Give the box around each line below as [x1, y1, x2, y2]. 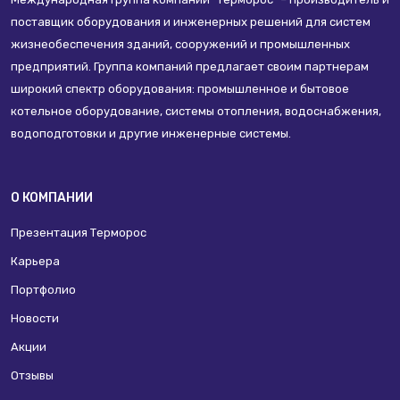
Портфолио [11, 283, 76, 296]
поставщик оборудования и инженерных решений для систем [11, 15, 371, 29]
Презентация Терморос [11, 226, 146, 239]
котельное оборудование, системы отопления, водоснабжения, [11, 104, 381, 118]
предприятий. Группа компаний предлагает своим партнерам [11, 60, 369, 73]
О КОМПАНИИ [11, 190, 93, 205]
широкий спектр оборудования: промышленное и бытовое [11, 82, 349, 96]
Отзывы [11, 369, 54, 382]
